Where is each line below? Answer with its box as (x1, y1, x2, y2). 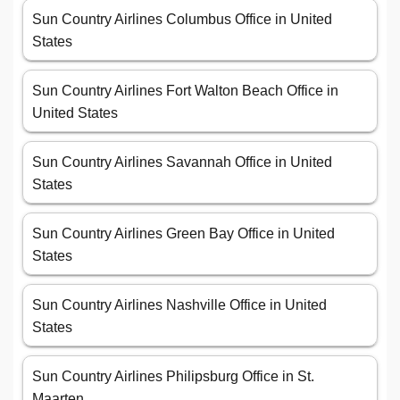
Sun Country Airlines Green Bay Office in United (32, 226, 335, 242)
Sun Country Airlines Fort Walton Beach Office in (32, 83, 338, 99)
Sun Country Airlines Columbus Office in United (32, 12, 332, 28)
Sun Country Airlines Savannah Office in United (32, 154, 332, 171)
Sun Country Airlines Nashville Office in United (32, 297, 327, 313)
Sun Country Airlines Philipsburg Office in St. (32, 369, 314, 385)
